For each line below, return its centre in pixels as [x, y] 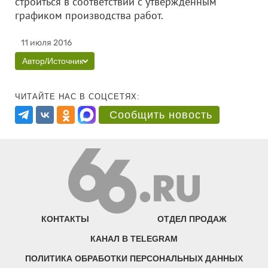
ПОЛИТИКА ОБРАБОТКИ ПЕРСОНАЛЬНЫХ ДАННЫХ [134, 259]
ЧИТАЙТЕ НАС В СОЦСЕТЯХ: [77, 97]
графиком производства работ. [107, 15]
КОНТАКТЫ [66, 219]
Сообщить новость [161, 115]
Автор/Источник [53, 61]
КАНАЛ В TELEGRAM [134, 239]
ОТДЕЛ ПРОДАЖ [192, 219]
